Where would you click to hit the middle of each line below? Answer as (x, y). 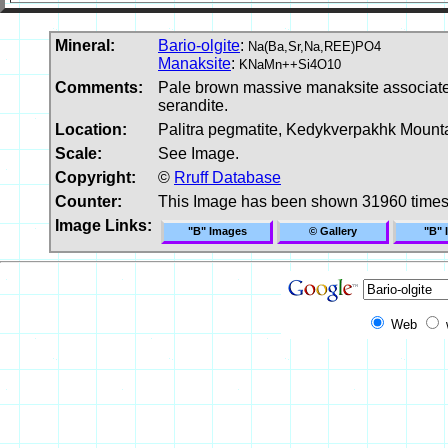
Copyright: (95, 177)
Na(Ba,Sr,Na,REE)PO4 (314, 46)
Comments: (99, 87)
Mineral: (85, 45)
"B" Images (217, 230)
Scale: (78, 153)
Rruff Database (227, 177)
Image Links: (103, 225)
